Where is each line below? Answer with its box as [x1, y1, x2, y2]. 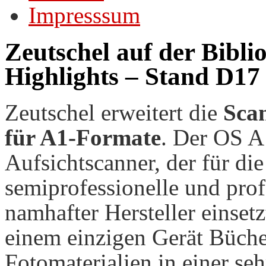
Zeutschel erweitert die [5, 99, 223, 125]
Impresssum [28, 2, 140, 28]
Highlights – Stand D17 [5, 62, 260, 90]
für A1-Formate [5, 124, 161, 150]
